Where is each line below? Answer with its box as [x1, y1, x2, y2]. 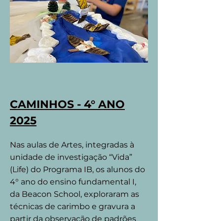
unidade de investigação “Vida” [10, 152, 132, 162]
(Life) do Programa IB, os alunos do [10, 165, 145, 174]
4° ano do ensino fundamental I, [10, 177, 136, 186]
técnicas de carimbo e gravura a [10, 202, 135, 211]
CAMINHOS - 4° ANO [10, 98, 125, 111]
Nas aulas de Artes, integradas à [10, 140, 134, 149]
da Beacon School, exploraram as [10, 189, 139, 199]
